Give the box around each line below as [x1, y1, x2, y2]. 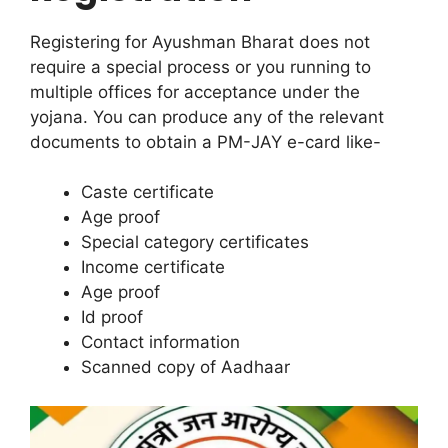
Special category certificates [81, 232, 309, 253]
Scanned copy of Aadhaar [81, 357, 290, 378]
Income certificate [81, 257, 225, 278]
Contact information [81, 332, 240, 353]
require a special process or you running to [30, 56, 371, 77]
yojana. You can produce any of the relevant [30, 106, 384, 127]
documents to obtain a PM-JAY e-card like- [30, 131, 381, 152]
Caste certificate [81, 182, 214, 203]
